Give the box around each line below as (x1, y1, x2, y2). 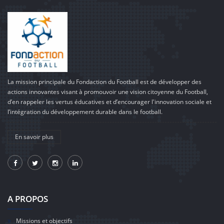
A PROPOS (7, 193, 48, 204)
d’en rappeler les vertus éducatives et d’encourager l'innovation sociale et (7, 97, 211, 106)
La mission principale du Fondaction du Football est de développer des (7, 77, 201, 86)
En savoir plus (15, 132, 53, 141)
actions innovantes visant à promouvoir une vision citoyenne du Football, (7, 87, 208, 96)
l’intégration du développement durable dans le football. (7, 107, 162, 116)
